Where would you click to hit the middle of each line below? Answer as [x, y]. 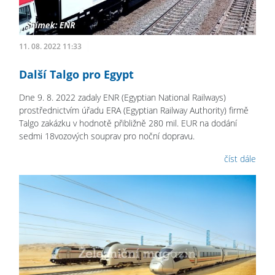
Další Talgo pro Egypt [76, 74]
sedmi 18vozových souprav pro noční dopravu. [107, 136]
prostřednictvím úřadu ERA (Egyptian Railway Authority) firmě [134, 110]
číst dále [240, 158]
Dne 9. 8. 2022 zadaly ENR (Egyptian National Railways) [122, 97]
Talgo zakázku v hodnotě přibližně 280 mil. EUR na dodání [128, 123]
